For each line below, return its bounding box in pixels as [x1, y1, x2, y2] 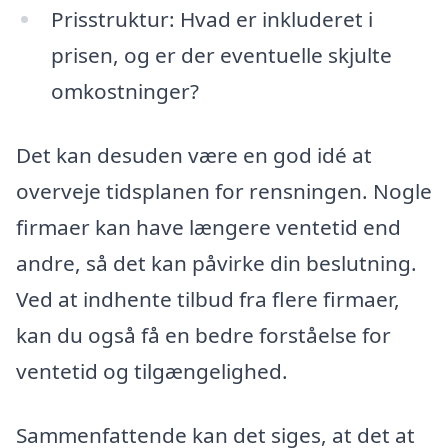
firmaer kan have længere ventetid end [16, 213, 401, 242]
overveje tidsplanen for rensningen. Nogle [16, 177, 432, 206]
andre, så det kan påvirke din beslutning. [16, 249, 417, 278]
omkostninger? [50, 77, 199, 106]
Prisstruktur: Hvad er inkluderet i [50, 5, 373, 34]
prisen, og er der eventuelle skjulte [50, 41, 392, 70]
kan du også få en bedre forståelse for [16, 321, 391, 350]
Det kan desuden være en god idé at [16, 141, 372, 170]
